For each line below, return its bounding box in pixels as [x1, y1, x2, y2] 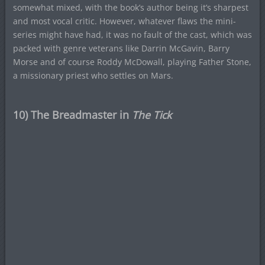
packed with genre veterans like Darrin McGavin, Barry [12, 43, 230, 54]
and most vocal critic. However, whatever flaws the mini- [12, 15, 236, 27]
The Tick [131, 108, 172, 122]
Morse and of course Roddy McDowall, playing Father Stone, [12, 56, 251, 68]
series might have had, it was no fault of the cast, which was [12, 29, 252, 41]
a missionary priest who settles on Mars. [12, 70, 173, 82]
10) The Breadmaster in [12, 108, 132, 122]
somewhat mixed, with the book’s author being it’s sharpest [12, 2, 248, 14]
